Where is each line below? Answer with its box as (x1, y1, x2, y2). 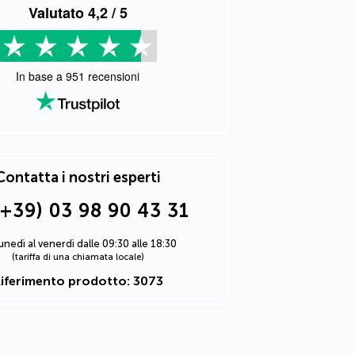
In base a (16, 68, 66, 84)
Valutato (28, 2, 88, 23)
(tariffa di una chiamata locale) (11, 252, 144, 262)
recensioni (85, 68, 139, 84)
